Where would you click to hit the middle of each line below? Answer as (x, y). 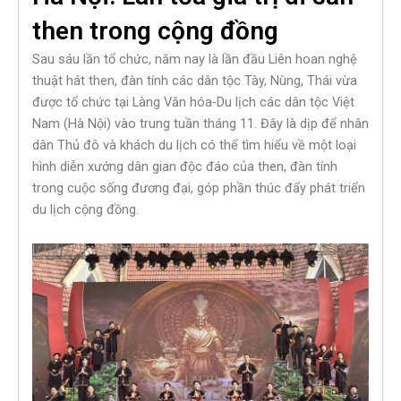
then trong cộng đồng (155, 31)
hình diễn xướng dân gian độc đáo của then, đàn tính (185, 167)
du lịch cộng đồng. (85, 210)
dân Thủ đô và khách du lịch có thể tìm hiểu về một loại (194, 145)
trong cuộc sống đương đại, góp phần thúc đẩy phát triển (199, 188)
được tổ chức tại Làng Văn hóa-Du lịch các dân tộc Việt (193, 102)
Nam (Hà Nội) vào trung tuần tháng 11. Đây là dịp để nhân (200, 124)
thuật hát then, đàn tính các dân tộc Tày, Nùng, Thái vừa (195, 81)
